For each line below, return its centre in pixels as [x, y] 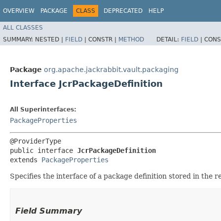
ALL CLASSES [23, 27]
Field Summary [49, 211]
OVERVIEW [19, 11]
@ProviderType [36, 141]
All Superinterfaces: [43, 110]
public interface [43, 150]
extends [26, 160]
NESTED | [50, 39]
